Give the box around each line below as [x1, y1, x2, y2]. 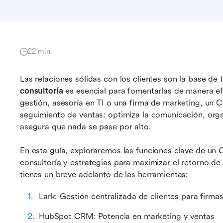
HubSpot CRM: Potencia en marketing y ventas [39, 212, 215, 221]
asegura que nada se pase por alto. [20, 122, 154, 131]
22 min [28, 47, 50, 56]
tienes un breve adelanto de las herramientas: [20, 170, 189, 179]
